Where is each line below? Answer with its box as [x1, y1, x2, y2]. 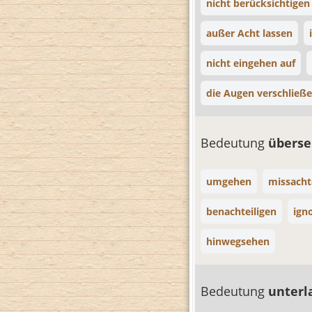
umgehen [206, 175, 251, 188]
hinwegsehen [206, 235, 270, 248]
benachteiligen [206, 205, 276, 218]
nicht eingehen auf [206, 56, 295, 70]
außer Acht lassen [206, 26, 292, 40]
